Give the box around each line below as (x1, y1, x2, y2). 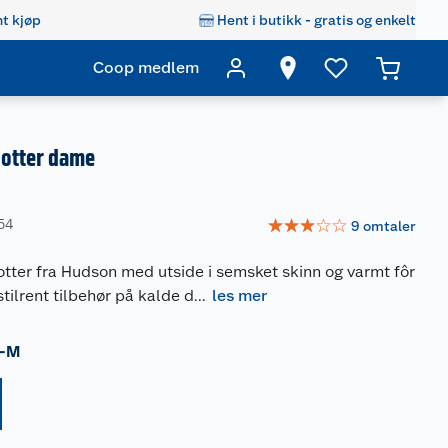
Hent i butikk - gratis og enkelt (217, 11, 416, 28)
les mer (212, 286, 268, 305)
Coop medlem (93, 58, 199, 77)
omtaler (363, 217, 416, 234)
